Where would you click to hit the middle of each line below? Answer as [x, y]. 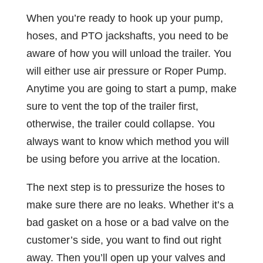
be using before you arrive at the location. [123, 159]
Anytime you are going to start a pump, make [131, 88]
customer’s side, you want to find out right [124, 240]
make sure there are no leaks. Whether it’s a [130, 205]
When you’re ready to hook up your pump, [124, 18]
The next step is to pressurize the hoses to [125, 187]
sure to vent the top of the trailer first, [112, 106]
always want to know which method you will [127, 141]
